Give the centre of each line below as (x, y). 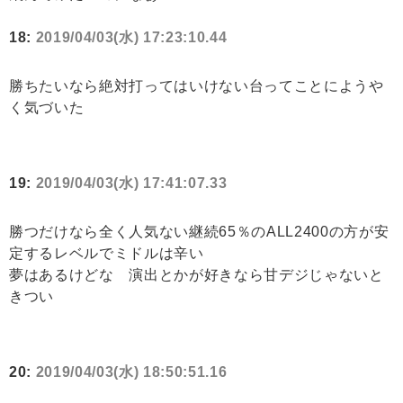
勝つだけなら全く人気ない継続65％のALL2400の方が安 (199, 232)
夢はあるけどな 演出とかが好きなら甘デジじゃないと (197, 275)
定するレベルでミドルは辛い (107, 254)
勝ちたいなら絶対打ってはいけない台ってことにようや (197, 86)
